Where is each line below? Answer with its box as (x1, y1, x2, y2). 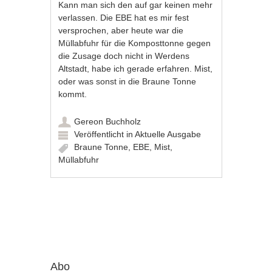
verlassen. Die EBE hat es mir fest (58, 13, 189, 23)
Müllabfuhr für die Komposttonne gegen (58, 38, 211, 49)
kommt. (58, 89, 87, 100)
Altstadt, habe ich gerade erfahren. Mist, (58, 64, 213, 74)
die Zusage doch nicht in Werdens (58, 51, 190, 61)
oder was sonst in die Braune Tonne (58, 76, 197, 87)
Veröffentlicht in (74, 129, 135, 140)
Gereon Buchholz (74, 117, 141, 127)
